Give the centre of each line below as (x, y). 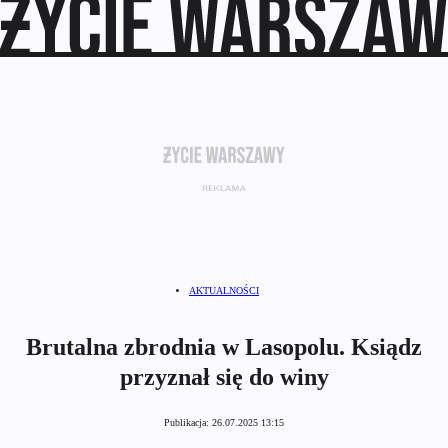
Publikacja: (188, 423)
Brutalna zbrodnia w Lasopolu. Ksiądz (224, 347)
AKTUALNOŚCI (224, 290)
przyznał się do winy (224, 377)
